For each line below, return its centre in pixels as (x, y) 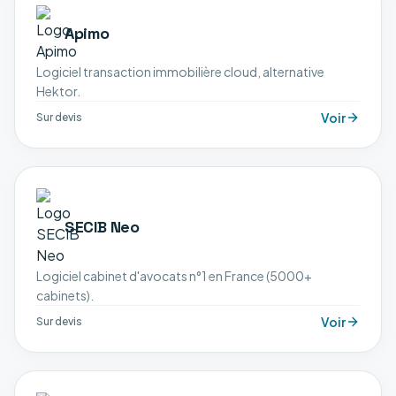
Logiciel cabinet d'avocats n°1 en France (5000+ (174, 276)
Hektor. (58, 91)
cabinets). (65, 295)
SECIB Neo (102, 227)
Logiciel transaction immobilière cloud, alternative (180, 72)
